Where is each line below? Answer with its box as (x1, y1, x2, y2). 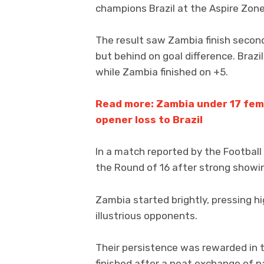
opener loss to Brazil (95, 114, 203, 126)
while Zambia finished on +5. (95, 65, 228, 78)
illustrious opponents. (95, 209, 197, 222)
